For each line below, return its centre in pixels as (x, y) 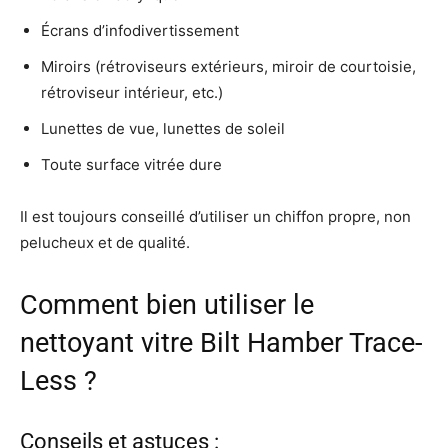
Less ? (58, 381)
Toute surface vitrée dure (131, 165)
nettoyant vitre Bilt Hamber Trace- (221, 343)
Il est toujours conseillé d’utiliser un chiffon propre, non (215, 217)
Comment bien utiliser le (167, 305)
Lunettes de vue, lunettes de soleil (163, 129)
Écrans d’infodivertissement (140, 31)
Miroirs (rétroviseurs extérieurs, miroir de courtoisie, (228, 67)
